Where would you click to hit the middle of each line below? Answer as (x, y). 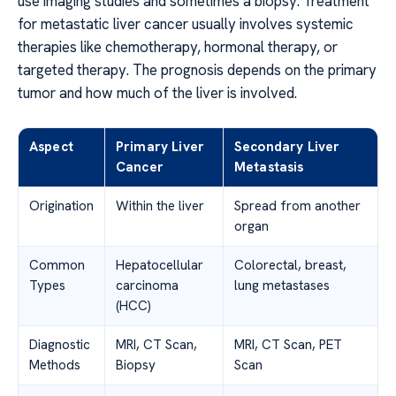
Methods (55, 366)
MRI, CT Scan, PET (288, 345)
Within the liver (160, 206)
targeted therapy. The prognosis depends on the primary (197, 70)
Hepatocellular (160, 266)
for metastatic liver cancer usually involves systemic (186, 24)
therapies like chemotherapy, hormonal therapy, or (178, 47)
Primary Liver (160, 147)
